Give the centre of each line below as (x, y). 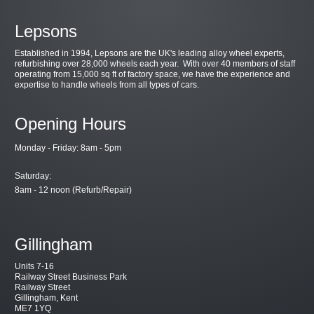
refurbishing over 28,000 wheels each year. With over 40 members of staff (155, 63)
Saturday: (33, 176)
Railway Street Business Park (71, 277)
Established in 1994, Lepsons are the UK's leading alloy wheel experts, (150, 53)
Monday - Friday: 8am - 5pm (68, 148)
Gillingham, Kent (47, 298)
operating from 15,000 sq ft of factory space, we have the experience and (153, 74)
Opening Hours (71, 123)
